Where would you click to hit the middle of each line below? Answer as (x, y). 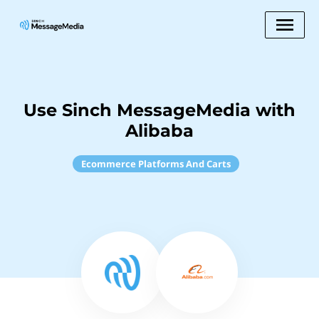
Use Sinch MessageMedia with (159, 110)
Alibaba (159, 131)
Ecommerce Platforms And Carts (156, 164)
